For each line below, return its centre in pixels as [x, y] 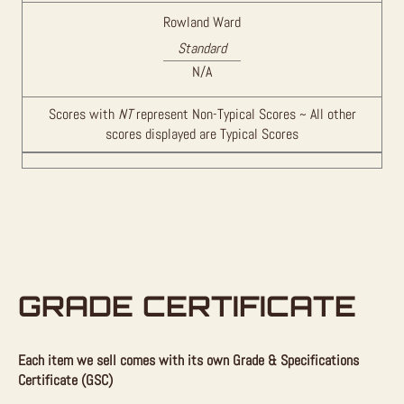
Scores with [83, 115]
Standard [202, 49]
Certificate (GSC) [65, 380]
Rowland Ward [202, 23]
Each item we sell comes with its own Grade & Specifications [188, 360]
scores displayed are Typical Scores [202, 134]
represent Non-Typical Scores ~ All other [244, 115]
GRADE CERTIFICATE [187, 305]
